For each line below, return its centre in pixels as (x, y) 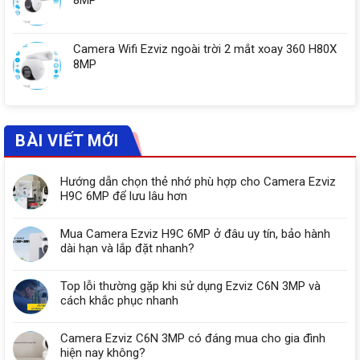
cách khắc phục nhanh (119, 301)
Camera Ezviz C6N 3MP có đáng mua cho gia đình (193, 339)
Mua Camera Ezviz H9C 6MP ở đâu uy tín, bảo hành (195, 234)
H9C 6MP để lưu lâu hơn (124, 196)
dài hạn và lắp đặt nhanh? (127, 249)
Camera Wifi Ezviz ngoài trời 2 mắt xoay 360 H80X (205, 49)
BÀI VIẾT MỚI (67, 141)
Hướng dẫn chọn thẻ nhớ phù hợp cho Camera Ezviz (198, 182)
